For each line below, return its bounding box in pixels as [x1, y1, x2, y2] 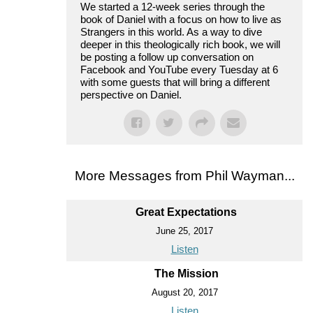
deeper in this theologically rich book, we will [80, 38, 280, 50]
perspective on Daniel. [80, 88, 182, 101]
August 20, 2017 [151, 286, 218, 298]
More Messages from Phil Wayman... [74, 168, 295, 183]
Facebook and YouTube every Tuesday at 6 [80, 63, 278, 75]
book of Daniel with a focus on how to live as [80, 13, 282, 25]
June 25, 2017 [156, 225, 213, 236]
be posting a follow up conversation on [80, 50, 254, 63]
